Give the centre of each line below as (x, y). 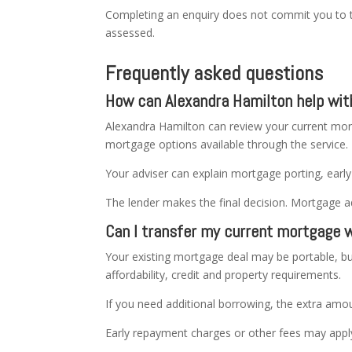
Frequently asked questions (214, 73)
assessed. (130, 32)
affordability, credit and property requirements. (224, 274)
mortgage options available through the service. (227, 144)
